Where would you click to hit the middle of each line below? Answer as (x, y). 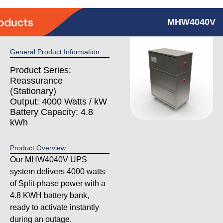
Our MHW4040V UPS (49, 160)
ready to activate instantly (55, 207)
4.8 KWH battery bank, (50, 195)
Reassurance (36, 81)
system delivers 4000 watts (57, 171)
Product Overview (38, 148)
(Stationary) (33, 91)
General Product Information (55, 52)
